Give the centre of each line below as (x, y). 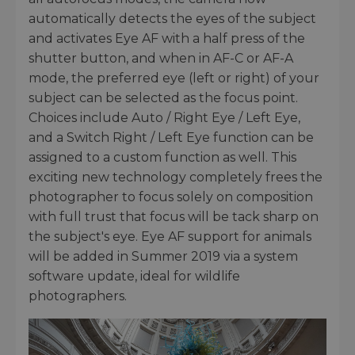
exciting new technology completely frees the (176, 177)
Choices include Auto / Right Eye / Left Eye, (164, 118)
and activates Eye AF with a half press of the (167, 39)
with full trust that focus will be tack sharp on (174, 217)
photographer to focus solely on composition (171, 197)
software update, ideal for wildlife (134, 277)
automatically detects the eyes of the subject (172, 19)
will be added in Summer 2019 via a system (163, 257)
